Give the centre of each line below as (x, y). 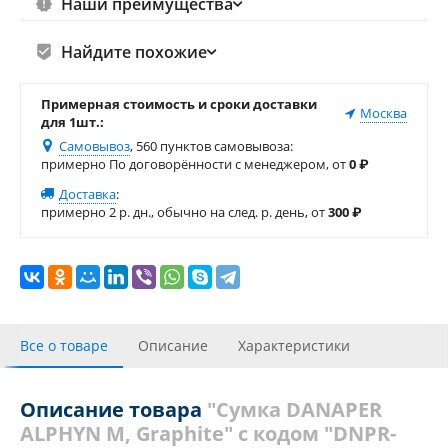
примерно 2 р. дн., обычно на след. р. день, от (184, 212)
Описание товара (113, 409)
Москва (383, 113)
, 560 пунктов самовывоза (210, 146)
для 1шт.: (72, 121)
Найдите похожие (133, 52)
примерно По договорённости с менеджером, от (195, 164)
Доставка (87, 194)
